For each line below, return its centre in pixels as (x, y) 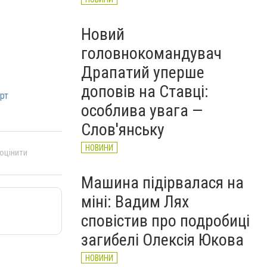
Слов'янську (123, 130)
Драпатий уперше (143, 72)
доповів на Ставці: (145, 91)
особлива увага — (142, 111)
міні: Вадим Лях (135, 202)
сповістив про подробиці (165, 221)
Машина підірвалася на (162, 183)
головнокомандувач (151, 53)
